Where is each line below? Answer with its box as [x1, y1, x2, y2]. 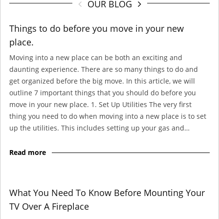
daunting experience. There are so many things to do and [9, 64, 198, 74]
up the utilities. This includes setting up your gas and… [9, 123, 190, 132]
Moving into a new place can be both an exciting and [9, 52, 182, 62]
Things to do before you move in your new [9, 22, 184, 34]
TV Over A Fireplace [9, 200, 89, 212]
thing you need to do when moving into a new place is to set [9, 111, 206, 121]
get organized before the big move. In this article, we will [9, 76, 195, 86]
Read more [9, 147, 46, 157]
